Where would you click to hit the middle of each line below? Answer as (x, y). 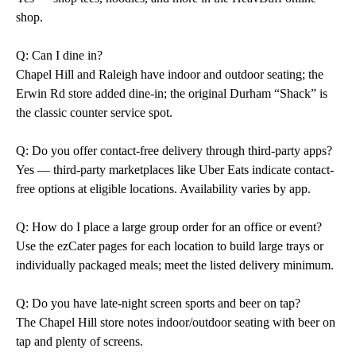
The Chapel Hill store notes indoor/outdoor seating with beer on (176, 322)
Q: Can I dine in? (59, 55)
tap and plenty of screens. (79, 341)
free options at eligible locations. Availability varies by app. (163, 189)
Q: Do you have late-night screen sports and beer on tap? (158, 303)
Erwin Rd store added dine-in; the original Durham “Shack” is (172, 93)
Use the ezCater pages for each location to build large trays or (170, 246)
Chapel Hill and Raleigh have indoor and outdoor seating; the (170, 74)
